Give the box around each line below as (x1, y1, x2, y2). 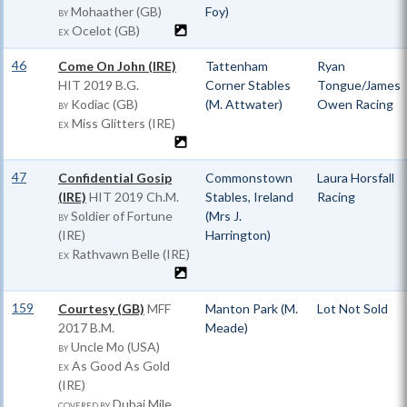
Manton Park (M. (205, 301, 298, 316)
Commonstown (205, 170, 293, 185)
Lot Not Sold (317, 301, 388, 316)
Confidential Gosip (58, 170, 172, 185)
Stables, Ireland (205, 189, 293, 204)
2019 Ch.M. (112, 189, 179, 204)
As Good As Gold (69, 358, 170, 373)
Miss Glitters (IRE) (69, 115, 175, 131)
